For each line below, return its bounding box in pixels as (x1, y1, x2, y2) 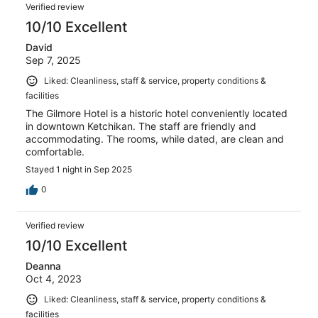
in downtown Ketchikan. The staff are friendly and (26, 120, 256, 133)
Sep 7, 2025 (26, 54, 81, 67)
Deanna (26, 260, 61, 273)
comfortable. (26, 146, 84, 158)
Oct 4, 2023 (26, 273, 82, 285)
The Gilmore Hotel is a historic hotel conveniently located (26, 107, 287, 120)
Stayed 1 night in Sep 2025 (26, 164, 132, 175)
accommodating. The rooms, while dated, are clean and (26, 133, 284, 146)
